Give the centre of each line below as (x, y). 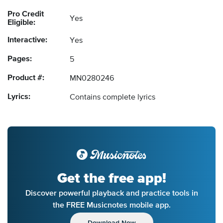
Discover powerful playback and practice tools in (111, 193)
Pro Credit (26, 15)
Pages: (20, 59)
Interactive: (27, 41)
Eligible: (21, 23)
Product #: (26, 78)
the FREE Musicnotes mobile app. (111, 205)
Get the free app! (111, 178)
